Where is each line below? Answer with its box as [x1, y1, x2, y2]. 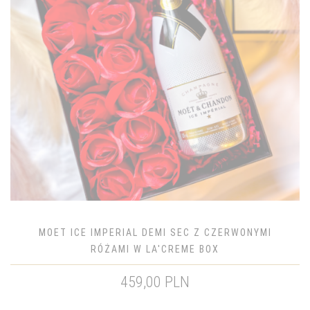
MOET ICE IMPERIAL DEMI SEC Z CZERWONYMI [38, 227, 272, 238]
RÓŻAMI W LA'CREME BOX [91, 244, 219, 255]
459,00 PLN [120, 273, 190, 291]
